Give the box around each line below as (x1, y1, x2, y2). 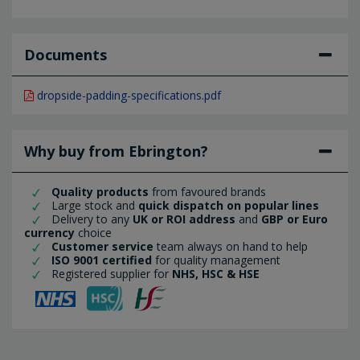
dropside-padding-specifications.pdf (34, 87, 221, 103)
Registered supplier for (51, 265, 172, 281)
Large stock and (51, 197, 138, 213)
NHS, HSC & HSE (172, 265, 260, 281)
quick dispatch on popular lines (138, 197, 319, 213)
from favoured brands (149, 183, 269, 199)
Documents (24, 44, 107, 64)
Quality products (48, 183, 149, 199)
